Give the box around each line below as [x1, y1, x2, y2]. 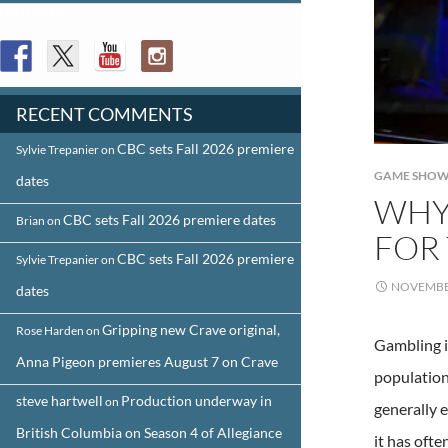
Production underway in [121, 391, 272, 409]
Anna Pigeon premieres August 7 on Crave [16, 352, 278, 370]
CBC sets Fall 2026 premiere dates [63, 210, 276, 228]
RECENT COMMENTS [16, 102, 193, 125]
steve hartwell [16, 391, 103, 409]
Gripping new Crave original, [102, 320, 280, 338]
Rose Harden [16, 322, 84, 338]
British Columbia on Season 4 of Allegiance [16, 423, 282, 441]
